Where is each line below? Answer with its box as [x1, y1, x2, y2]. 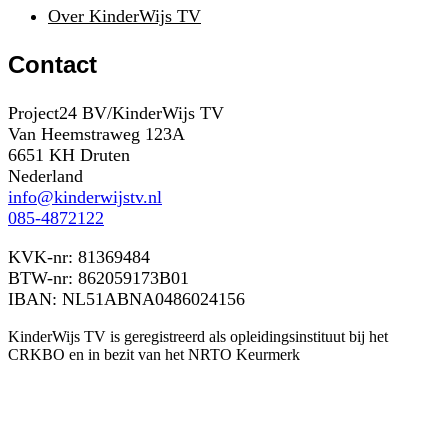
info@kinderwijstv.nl [8, 186, 162, 207]
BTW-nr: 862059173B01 [8, 267, 189, 288]
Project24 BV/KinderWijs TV [8, 102, 224, 123]
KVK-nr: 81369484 [8, 246, 150, 267]
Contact [8, 50, 97, 78]
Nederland [8, 165, 83, 186]
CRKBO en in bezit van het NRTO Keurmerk [8, 345, 300, 363]
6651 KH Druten [8, 144, 130, 165]
